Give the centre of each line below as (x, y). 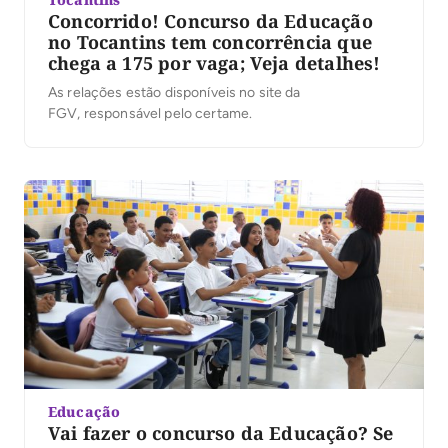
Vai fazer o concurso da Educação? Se (221, 432)
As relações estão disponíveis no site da (174, 93)
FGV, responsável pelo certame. (150, 114)
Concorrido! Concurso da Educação (210, 21)
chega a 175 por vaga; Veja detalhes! (214, 63)
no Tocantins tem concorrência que (210, 42)
